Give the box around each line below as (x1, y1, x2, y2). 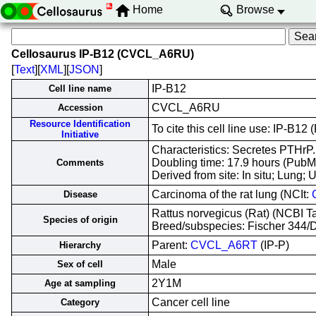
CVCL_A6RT (190, 239, 257, 251)
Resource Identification (30, 119, 130, 129)
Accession (57, 102, 103, 113)
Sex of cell (57, 259, 103, 269)
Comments (56, 157, 104, 168)
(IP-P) (257, 239, 289, 251)
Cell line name (49, 83, 111, 94)
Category (61, 297, 99, 308)
